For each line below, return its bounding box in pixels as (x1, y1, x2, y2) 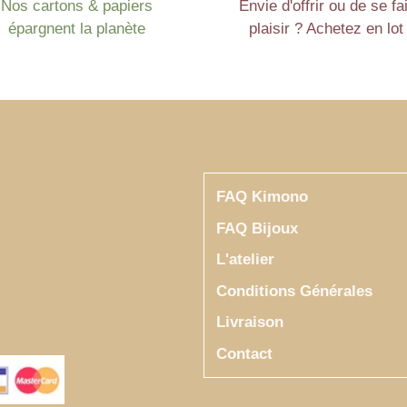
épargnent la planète (8, 20, 145, 38)
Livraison (215, 313, 283, 332)
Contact (215, 344, 273, 362)
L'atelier (215, 251, 274, 269)
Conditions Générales (215, 282, 372, 300)
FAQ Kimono (215, 188, 308, 206)
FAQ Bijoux (215, 219, 298, 237)
